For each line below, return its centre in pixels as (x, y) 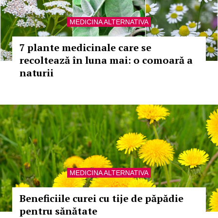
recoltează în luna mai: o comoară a (106, 60)
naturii (36, 73)
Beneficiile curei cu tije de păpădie (101, 198)
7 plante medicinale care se (85, 47)
